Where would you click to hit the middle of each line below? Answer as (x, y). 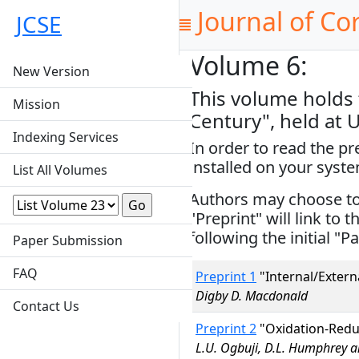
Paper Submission (68, 240)
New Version (51, 71)
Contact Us (46, 306)
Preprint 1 (226, 276)
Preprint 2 (226, 329)
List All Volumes (60, 170)
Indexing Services (66, 137)
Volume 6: (248, 65)
